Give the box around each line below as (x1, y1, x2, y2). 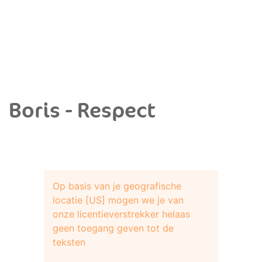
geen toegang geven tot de (53, 222, 174, 234)
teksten (53, 236, 85, 248)
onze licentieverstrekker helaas (53, 208, 190, 220)
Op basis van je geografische (53, 180, 181, 192)
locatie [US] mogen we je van (53, 194, 184, 206)
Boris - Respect (9, 98, 156, 123)
